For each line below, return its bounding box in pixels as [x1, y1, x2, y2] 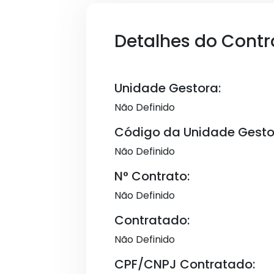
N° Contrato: [114, 168, 190, 185]
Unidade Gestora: [114, 80, 221, 97]
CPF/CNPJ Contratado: [114, 256, 255, 273]
